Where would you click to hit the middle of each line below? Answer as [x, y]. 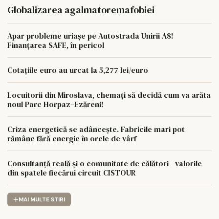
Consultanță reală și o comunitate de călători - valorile [105, 163]
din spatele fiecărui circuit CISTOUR [72, 172]
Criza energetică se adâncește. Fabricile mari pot [96, 129]
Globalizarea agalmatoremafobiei [81, 10]
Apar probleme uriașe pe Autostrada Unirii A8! [90, 35]
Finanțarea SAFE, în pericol [56, 45]
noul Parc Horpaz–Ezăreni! [55, 104]
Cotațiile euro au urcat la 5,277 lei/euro [78, 70]
